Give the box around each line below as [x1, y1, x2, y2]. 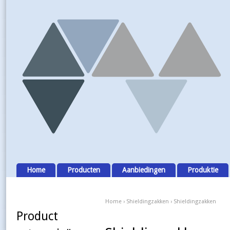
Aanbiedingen [122, 166, 165, 175]
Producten [67, 166, 100, 175]
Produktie [187, 166, 218, 175]
